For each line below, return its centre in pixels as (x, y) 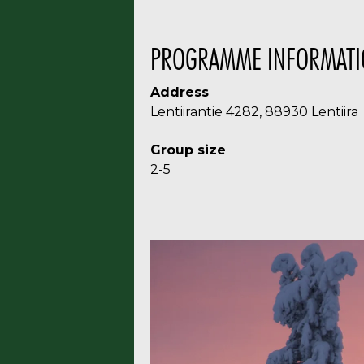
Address (179, 92)
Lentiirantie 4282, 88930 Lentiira (254, 112)
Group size (188, 150)
